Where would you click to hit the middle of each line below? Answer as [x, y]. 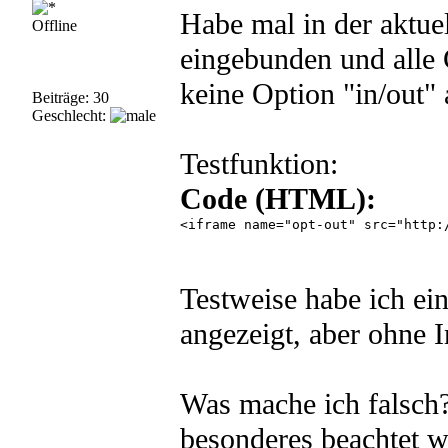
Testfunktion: [258, 164]
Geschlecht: [70, 115]
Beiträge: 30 [70, 97]
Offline [54, 25]
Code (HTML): [277, 199]
